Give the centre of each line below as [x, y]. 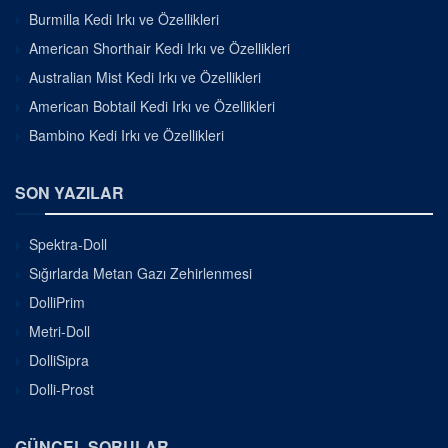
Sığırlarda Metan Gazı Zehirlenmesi [140, 272]
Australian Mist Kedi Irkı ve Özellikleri [145, 76]
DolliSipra [59, 359]
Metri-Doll [59, 330]
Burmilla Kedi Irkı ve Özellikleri [124, 18]
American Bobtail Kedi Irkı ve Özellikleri [152, 105]
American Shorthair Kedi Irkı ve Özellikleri [159, 47]
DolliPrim [57, 301]
